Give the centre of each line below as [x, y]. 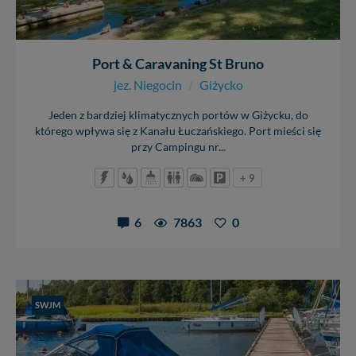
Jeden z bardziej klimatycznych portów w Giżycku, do [178, 115]
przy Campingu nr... [178, 147]
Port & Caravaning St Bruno [178, 63]
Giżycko [221, 84]
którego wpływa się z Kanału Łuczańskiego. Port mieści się [178, 131]
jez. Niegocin [147, 84]
